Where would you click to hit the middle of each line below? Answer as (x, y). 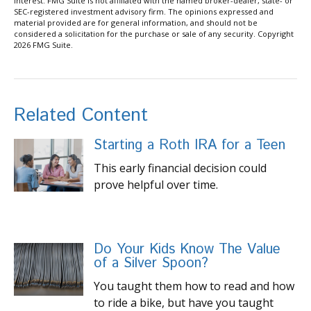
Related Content (81, 115)
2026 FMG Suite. (43, 44)
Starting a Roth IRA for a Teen (190, 145)
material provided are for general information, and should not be (136, 22)
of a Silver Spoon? (151, 263)
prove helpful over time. (156, 184)
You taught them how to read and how (194, 286)
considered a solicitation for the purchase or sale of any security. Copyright (154, 33)
